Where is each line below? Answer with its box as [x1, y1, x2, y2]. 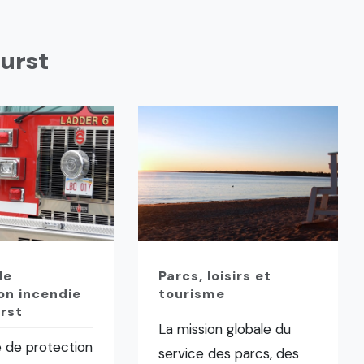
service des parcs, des [158, 344, 300, 362]
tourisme [158, 285, 226, 302]
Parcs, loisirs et [158, 267, 272, 284]
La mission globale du [158, 320, 292, 338]
